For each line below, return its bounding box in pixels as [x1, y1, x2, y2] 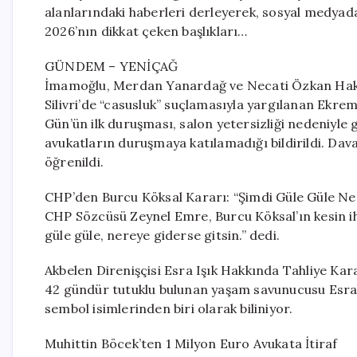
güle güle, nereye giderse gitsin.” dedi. [45, 227, 280, 243]
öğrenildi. [45, 154, 104, 170]
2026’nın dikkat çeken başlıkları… [45, 23, 248, 39]
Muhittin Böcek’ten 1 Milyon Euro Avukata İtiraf [45, 335, 338, 351]
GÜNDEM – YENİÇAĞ [45, 58, 178, 74]
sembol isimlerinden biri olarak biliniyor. [45, 300, 293, 316]
